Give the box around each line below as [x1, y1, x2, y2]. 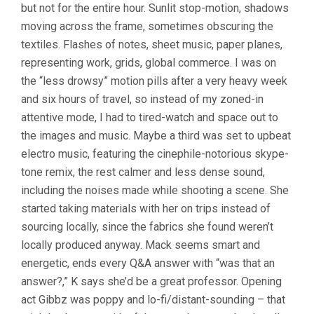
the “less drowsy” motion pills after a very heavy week [21, 74, 287, 88]
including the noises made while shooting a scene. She [21, 184, 289, 197]
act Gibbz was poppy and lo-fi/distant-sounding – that [21, 293, 285, 306]
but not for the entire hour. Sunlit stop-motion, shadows [21, 1, 289, 15]
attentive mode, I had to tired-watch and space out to [21, 111, 278, 124]
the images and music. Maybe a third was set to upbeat [21, 129, 291, 142]
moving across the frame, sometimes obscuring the [21, 20, 273, 33]
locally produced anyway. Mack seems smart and [21, 238, 260, 252]
